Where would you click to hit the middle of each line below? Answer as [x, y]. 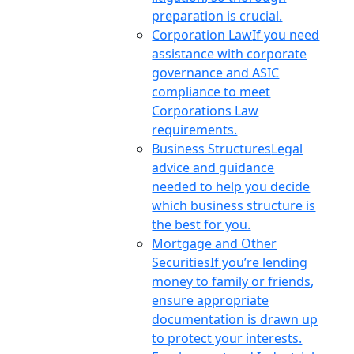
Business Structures [212, 149]
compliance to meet [211, 92]
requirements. [195, 130]
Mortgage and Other [215, 243]
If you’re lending [259, 262]
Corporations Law [205, 111]
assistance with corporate [230, 54]
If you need [286, 35]
